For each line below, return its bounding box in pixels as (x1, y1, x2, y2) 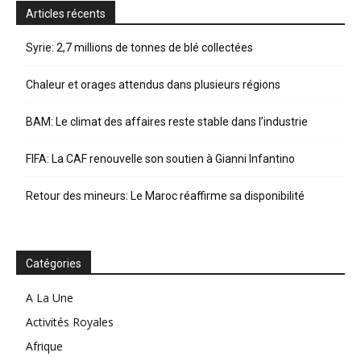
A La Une (26, 289, 73, 305)
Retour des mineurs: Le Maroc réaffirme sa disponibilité (26, 189, 305, 202)
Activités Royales (26, 313, 114, 330)
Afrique (26, 338, 63, 354)
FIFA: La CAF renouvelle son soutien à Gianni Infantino (26, 151, 295, 165)
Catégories (26, 256, 81, 270)
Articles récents (26, 6, 106, 20)
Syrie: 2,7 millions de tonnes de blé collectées (26, 40, 253, 54)
